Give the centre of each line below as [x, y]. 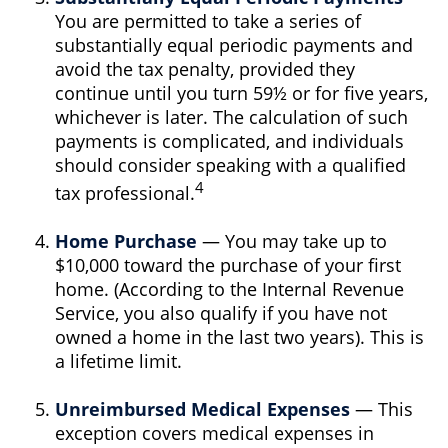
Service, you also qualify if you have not [221, 313]
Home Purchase [126, 241]
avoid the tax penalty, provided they [205, 69]
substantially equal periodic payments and [234, 45]
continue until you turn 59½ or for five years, [241, 93]
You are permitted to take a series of [208, 21]
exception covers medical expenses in [214, 433]
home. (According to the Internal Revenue [229, 289]
